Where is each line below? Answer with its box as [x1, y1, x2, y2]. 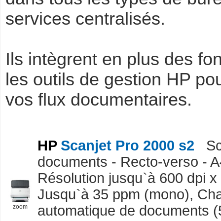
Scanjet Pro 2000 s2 [57, 138, 198, 153]
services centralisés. [5, 9, 165, 29]
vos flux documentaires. [5, 90, 192, 110]
